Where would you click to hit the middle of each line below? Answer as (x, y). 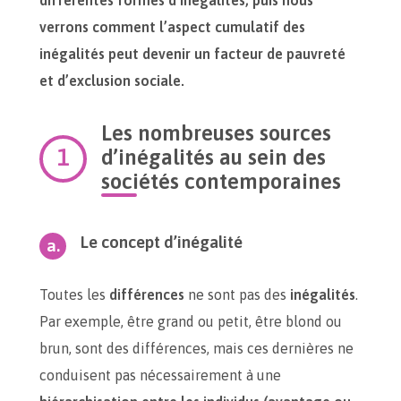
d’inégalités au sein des (213, 157)
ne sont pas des (237, 294)
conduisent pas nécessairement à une (160, 375)
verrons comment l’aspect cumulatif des (172, 27)
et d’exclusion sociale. (112, 81)
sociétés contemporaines (221, 181)
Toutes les (74, 294)
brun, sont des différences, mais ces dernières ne (196, 348)
